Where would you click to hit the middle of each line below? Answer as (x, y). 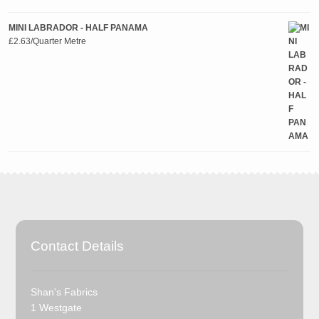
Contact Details (77, 245)
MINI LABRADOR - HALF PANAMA (78, 27)
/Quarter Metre (58, 41)
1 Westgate (56, 308)
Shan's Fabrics (64, 293)
